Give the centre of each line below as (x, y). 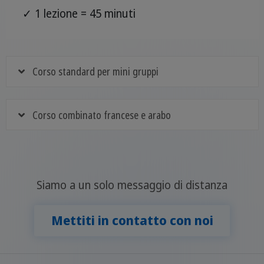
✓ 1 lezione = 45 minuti (79, 13)
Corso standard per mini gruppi (96, 72)
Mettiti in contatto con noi (132, 220)
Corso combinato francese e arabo (102, 115)
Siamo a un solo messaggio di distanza (132, 185)
